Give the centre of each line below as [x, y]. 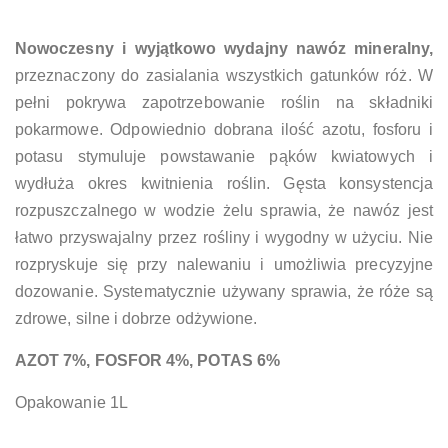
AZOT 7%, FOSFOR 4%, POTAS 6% [147, 360]
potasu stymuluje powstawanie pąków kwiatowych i [224, 156]
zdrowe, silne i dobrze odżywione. [136, 318]
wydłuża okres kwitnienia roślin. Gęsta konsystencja [224, 183]
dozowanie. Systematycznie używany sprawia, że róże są [224, 291]
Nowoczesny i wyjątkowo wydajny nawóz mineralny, [224, 48]
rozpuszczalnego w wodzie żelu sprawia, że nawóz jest [224, 210]
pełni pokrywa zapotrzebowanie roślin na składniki [224, 102]
